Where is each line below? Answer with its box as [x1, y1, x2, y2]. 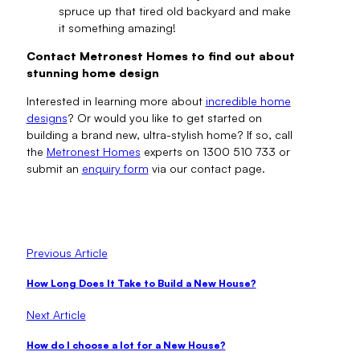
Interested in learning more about [26, 93, 206, 108]
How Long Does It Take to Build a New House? [26, 276, 256, 289]
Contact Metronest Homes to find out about [26, 48, 295, 63]
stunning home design [26, 65, 159, 80]
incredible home [205, 93, 291, 108]
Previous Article [26, 245, 108, 260]
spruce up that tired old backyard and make [58, 3, 291, 18]
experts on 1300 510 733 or [140, 144, 290, 158]
